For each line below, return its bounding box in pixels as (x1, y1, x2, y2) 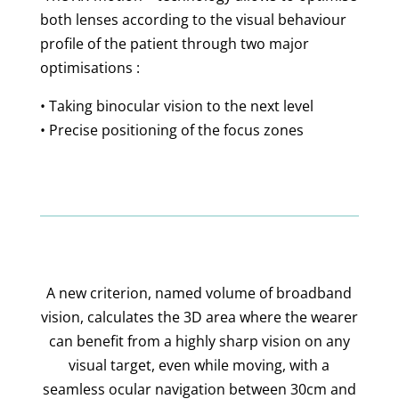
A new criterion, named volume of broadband (46, 283, 353, 304)
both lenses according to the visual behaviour (39, 10, 346, 30)
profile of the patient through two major (39, 34, 309, 54)
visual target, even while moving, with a (69, 355, 330, 376)
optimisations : (39, 58, 140, 78)
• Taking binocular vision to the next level (39, 96, 313, 117)
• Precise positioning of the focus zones (39, 120, 304, 141)
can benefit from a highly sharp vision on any (48, 331, 350, 352)
